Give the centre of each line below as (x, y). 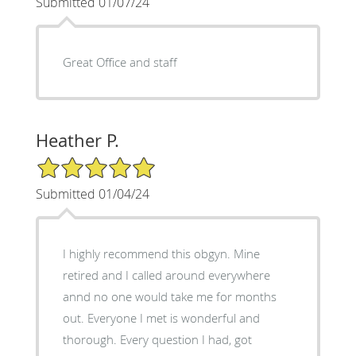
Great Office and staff (120, 62)
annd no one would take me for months (169, 296)
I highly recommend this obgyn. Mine (161, 253)
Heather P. (77, 140)
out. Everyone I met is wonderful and (75, 317)
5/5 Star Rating (75, 162)
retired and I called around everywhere (166, 275)
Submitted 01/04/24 (92, 193)
